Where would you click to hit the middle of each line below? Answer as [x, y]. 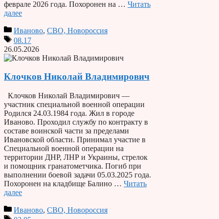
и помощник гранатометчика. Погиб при [73, 166]
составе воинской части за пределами [66, 131]
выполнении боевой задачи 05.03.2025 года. [77, 175]
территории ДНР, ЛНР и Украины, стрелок [76, 157]
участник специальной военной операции [74, 105]
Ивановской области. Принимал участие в [75, 140]
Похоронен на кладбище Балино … [64, 184]
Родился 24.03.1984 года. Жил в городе [69, 113]
